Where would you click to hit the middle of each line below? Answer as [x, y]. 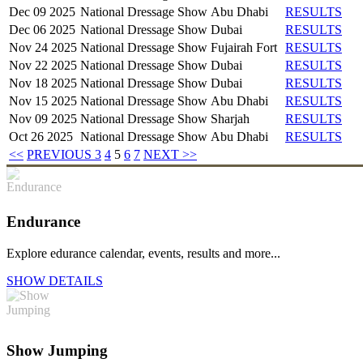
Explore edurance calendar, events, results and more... [143, 253]
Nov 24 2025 [43, 47]
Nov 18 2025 [43, 83]
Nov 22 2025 [43, 65]
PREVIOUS [61, 154]
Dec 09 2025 [42, 11]
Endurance [43, 222]
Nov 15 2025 [43, 100]
